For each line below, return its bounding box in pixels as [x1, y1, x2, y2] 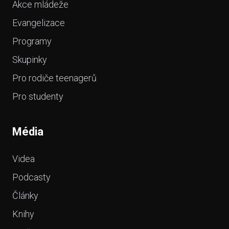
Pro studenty [12, 91, 63, 102]
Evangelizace [12, 17, 65, 28]
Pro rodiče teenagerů [12, 73, 97, 83]
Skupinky [12, 54, 47, 65]
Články [12, 190, 38, 201]
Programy [12, 36, 52, 47]
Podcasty [12, 172, 51, 182]
